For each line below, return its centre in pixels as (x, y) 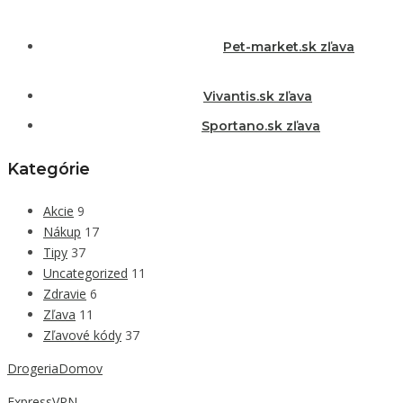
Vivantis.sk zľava (258, 96)
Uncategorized (85, 273)
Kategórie (49, 168)
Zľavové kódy (82, 336)
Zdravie (65, 294)
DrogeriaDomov (55, 369)
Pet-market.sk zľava (289, 47)
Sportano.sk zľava (261, 126)
